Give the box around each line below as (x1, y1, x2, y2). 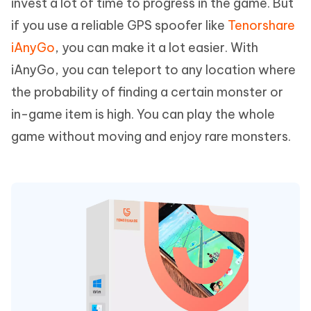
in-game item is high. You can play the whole (11, 106, 275, 123)
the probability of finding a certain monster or (11, 84, 283, 101)
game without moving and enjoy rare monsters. (11, 128, 291, 145)
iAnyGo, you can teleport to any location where (11, 62, 296, 78)
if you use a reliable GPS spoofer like (11, 17, 228, 34)
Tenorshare (228, 17, 295, 34)
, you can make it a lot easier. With (55, 40, 258, 56)
